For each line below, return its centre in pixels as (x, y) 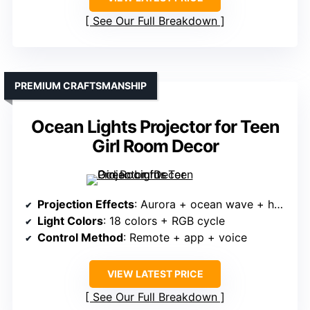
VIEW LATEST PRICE (155, 274)
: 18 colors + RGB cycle (164, 221)
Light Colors (70, 221)
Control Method (80, 238)
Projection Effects (86, 204)
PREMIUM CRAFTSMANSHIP (81, 86)
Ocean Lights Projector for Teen (155, 127)
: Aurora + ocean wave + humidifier (204, 204)
